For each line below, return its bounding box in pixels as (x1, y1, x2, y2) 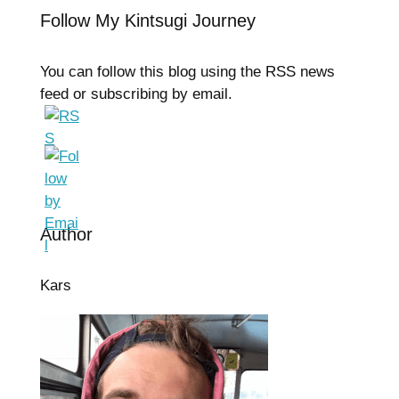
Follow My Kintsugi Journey (40, 10, 256, 30)
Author (40, 224, 93, 244)
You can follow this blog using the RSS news (40, 62, 335, 80)
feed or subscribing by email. (40, 85, 232, 102)
